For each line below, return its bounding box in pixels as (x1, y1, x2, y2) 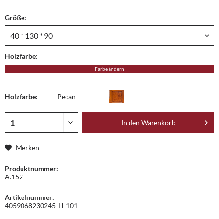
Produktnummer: (5, 164, 58, 173)
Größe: (5, 13, 26, 22)
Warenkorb (141, 118, 175, 127)
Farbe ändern (95, 66, 124, 72)
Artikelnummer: (5, 193, 54, 201)
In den (121, 118, 140, 127)
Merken (16, 143, 39, 152)
